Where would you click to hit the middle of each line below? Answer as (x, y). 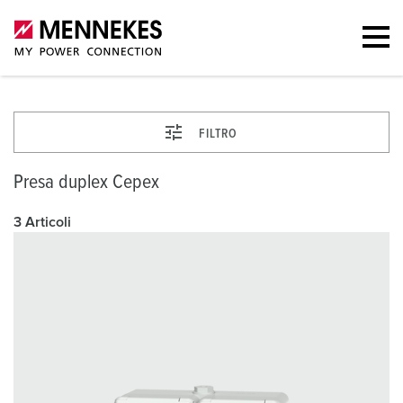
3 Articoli (42, 222)
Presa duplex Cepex (86, 183)
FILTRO (218, 134)
